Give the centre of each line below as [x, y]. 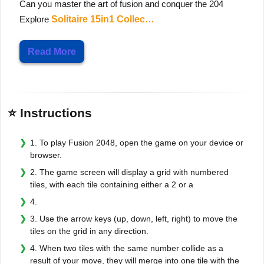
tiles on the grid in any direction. [89, 231]
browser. [46, 155]
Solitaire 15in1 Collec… [103, 19]
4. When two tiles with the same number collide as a [127, 248]
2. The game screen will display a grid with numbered [129, 172]
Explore [35, 19]
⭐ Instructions [50, 113]
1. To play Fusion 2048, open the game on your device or [137, 142]
